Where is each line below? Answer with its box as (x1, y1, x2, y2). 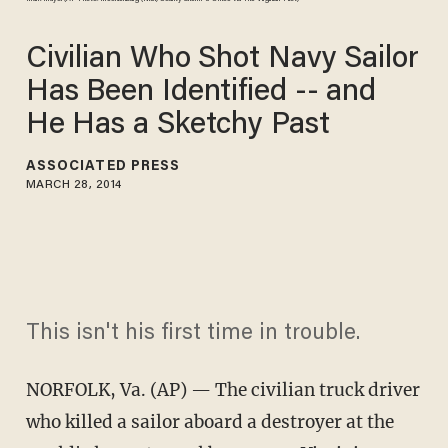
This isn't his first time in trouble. (25, 323, 360, 346)
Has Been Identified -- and (25, 77, 377, 108)
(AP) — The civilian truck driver (145, 379, 420, 402)
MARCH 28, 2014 (25, 178, 122, 191)
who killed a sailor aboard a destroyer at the (25, 411, 394, 434)
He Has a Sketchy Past (25, 110, 330, 141)
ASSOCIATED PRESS (25, 159, 181, 174)
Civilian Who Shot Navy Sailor (25, 44, 419, 75)
